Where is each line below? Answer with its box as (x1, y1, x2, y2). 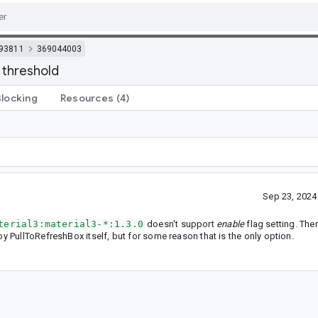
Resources (60, 91, 114, 104)
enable (216, 218, 245, 229)
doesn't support (144, 218, 217, 229)
